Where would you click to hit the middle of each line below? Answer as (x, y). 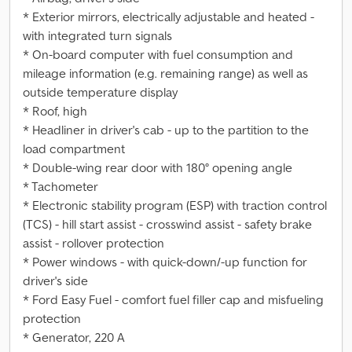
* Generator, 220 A (74, 337)
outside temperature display (100, 92)
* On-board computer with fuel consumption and (158, 54)
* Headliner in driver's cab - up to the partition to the (166, 130)
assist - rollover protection (93, 243)
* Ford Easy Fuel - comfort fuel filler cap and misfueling (173, 299)
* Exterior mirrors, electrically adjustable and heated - (169, 16)
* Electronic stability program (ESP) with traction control (175, 205)
